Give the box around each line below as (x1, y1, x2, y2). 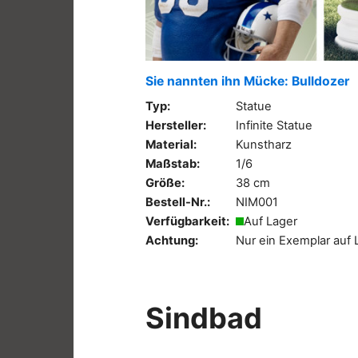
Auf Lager (244, 213, 297, 229)
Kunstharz (236, 137, 292, 152)
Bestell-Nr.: (145, 194, 210, 209)
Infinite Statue (236, 117, 312, 133)
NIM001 (236, 194, 278, 209)
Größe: (145, 175, 185, 190)
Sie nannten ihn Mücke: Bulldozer (145, 73, 349, 89)
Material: (145, 137, 197, 152)
